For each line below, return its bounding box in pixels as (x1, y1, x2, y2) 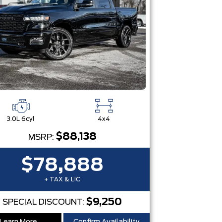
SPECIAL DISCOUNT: (2, 198, 87, 206)
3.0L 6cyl (6, 116, 35, 122)
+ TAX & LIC (44, 176, 81, 182)
